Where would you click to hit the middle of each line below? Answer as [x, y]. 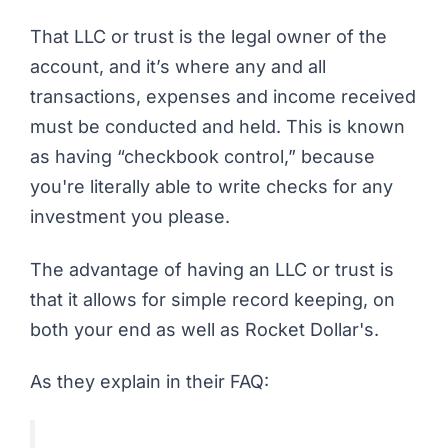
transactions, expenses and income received [223, 97]
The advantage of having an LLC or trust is [212, 269]
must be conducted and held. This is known [217, 127]
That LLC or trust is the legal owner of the [208, 37]
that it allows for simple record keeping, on [212, 299]
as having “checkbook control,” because [202, 157]
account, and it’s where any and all [178, 67]
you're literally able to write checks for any [211, 187]
